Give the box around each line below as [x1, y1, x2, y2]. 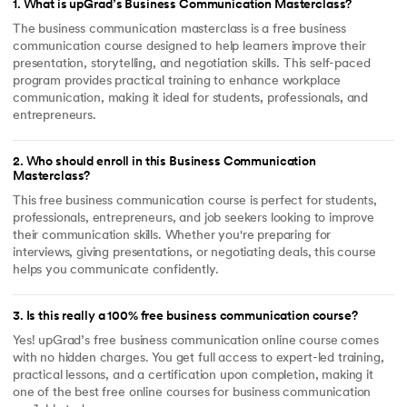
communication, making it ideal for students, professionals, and [13, 91, 369, 105]
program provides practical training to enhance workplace [13, 74, 342, 88]
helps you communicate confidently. [13, 263, 219, 277]
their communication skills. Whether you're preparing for [13, 228, 332, 243]
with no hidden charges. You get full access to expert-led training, [13, 351, 384, 365]
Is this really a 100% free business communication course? [25, 310, 358, 324]
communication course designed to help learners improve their [13, 39, 366, 54]
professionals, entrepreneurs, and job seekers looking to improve [13, 211, 374, 225]
